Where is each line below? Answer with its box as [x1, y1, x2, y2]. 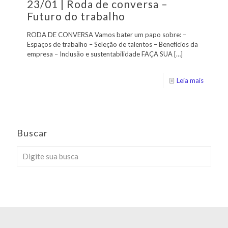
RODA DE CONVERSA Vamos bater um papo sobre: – [27, 30, 186, 39]
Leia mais [177, 76, 204, 84]
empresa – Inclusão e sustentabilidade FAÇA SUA [27, 49, 173, 58]
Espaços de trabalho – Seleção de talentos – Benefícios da [27, 40, 198, 48]
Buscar [17, 127, 48, 138]
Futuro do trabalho [27, 9, 125, 22]
